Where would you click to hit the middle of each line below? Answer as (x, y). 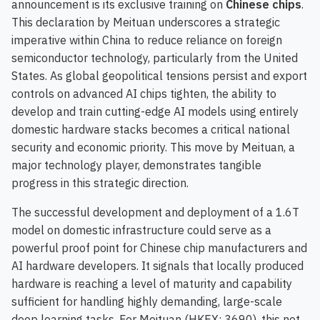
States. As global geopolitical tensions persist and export (159, 76)
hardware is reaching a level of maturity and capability (152, 284)
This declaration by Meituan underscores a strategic (146, 22)
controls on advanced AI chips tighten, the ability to (144, 94)
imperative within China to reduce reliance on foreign (147, 40)
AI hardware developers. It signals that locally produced (157, 266)
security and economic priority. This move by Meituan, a (153, 147)
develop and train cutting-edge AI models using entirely (155, 112)
